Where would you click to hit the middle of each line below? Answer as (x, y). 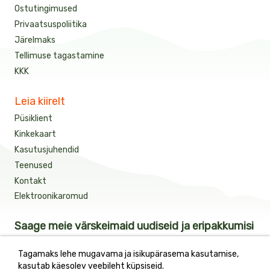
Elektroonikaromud (51, 196)
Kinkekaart (35, 134)
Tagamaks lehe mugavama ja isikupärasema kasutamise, (128, 254)
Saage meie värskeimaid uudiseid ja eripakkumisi (134, 226)
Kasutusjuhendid (47, 149)
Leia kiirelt (40, 101)
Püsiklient (33, 119)
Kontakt (30, 181)
